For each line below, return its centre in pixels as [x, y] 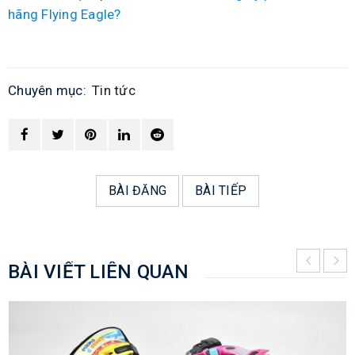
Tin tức [114, 91]
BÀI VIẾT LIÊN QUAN [99, 272]
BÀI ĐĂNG [137, 191]
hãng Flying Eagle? [65, 15]
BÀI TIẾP [221, 191]
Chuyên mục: [47, 91]
